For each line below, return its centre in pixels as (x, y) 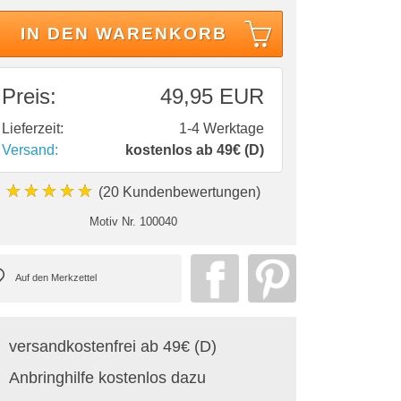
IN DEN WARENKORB (124, 33)
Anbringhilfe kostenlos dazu (107, 377)
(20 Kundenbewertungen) (178, 192)
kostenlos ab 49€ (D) (195, 149)
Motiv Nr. (112, 221)
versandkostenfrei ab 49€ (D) (113, 346)
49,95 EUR (212, 96)
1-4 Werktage (222, 128)
